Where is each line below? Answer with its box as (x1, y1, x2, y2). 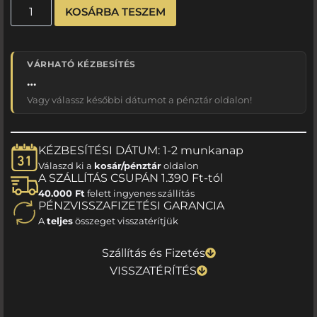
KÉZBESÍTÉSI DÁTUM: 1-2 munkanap (38, 144, 243, 158)
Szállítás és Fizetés (101, 246, 205, 260)
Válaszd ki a (38, 160, 94, 172)
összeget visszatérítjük (73, 215, 178, 227)
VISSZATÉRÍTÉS (110, 263, 197, 277)
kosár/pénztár (94, 160, 161, 172)
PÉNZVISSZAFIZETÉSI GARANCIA (38, 199, 224, 213)
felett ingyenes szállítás (85, 188, 195, 200)
